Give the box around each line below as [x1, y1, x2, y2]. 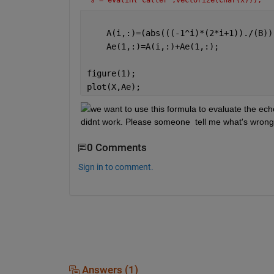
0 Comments [86, 142, 147, 154]
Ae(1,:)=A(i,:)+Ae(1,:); [86, 42, 219, 52]
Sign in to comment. [78, 161, 154, 172]
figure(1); [86, 68, 136, 79]
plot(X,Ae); [86, 82, 141, 92]
